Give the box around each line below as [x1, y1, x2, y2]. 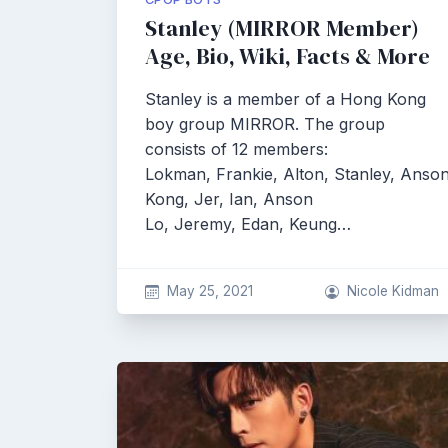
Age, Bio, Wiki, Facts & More [145, 41, 430, 72]
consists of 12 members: [145, 139, 328, 159]
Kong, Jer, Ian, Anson [145, 189, 313, 209]
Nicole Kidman [347, 283, 439, 299]
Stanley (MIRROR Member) [145, 13, 419, 44]
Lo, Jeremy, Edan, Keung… [145, 214, 351, 234]
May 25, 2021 [166, 283, 253, 299]
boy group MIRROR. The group [145, 114, 385, 134]
